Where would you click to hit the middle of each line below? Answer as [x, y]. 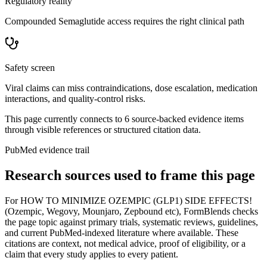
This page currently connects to [65, 119]
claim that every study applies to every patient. [91, 254]
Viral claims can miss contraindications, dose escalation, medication [131, 88]
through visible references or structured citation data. [103, 129]
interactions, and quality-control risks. [75, 98]
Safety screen [30, 67]
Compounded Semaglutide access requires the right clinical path [125, 21]
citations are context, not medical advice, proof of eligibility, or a [125, 243]
